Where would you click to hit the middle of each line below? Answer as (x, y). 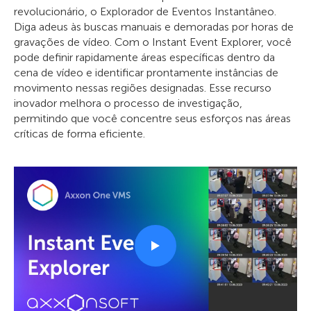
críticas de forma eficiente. (79, 133)
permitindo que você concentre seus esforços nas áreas (152, 118)
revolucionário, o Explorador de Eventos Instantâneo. (145, 11)
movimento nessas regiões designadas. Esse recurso (143, 87)
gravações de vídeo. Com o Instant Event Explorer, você (153, 42)
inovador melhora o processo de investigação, (128, 103)
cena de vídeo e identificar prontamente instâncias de (146, 72)
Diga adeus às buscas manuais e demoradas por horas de (154, 26)
